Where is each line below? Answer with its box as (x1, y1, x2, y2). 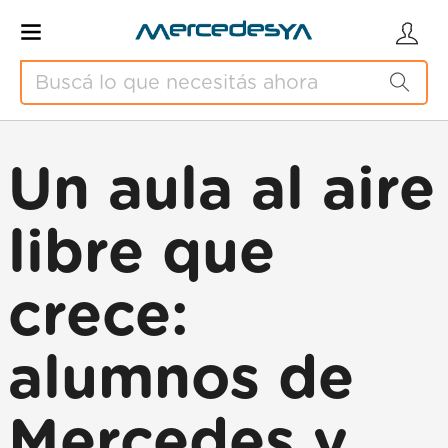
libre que (8, 224, 275, 284)
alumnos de (8, 350, 354, 410)
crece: (8, 287, 189, 347)
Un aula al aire (8, 161, 435, 221)
